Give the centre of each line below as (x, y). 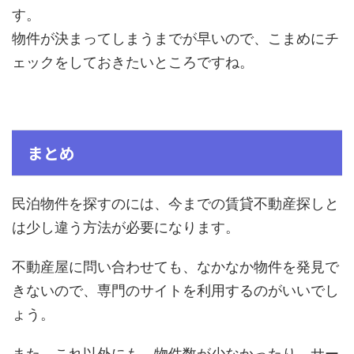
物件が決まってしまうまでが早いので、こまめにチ (175, 38)
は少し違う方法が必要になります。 (126, 227)
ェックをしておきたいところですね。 (133, 62)
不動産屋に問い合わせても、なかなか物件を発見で (175, 266)
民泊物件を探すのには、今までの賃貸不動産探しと (175, 203)
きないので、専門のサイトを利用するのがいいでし (175, 290)
